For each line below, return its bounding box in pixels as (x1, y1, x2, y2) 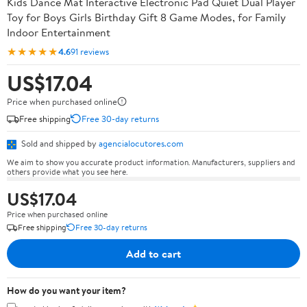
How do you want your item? (7, 283, 126, 297)
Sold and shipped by (19, 137, 99, 149)
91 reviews (71, 45, 109, 58)
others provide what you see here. (7, 165, 127, 177)
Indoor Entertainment (7, 25, 110, 40)
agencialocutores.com (99, 137, 184, 149)
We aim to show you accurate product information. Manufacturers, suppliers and (7, 156, 295, 168)
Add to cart (126, 245, 181, 261)
